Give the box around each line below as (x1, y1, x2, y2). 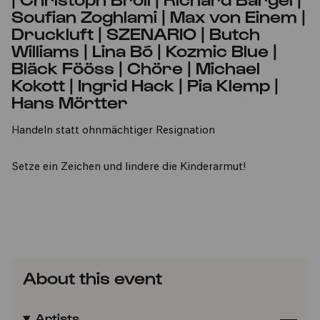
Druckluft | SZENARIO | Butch (11, 23, 260, 43)
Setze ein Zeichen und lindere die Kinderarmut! (11, 162, 246, 173)
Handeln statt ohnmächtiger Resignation (11, 126, 215, 136)
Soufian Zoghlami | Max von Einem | (11, 6, 306, 26)
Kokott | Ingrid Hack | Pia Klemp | (11, 74, 279, 94)
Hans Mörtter (11, 91, 128, 111)
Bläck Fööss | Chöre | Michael (11, 57, 260, 77)
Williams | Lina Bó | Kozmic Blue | (11, 40, 277, 60)
